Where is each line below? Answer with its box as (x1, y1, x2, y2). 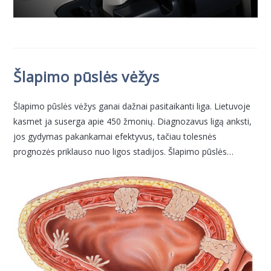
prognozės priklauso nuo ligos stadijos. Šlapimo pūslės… (13, 146, 234, 158)
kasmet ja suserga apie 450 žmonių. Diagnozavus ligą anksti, (13, 116, 252, 128)
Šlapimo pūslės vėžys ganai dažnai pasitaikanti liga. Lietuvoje (13, 100, 251, 113)
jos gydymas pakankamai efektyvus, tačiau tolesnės (13, 131, 217, 143)
